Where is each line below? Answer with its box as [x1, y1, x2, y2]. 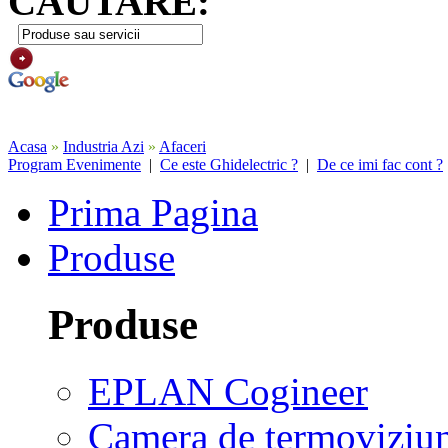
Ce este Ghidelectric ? [160, 155, 298, 173]
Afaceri [159, 137, 206, 155]
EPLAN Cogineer [88, 369, 368, 413]
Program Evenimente [8, 155, 141, 173]
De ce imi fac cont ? [317, 155, 443, 173]
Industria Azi [63, 137, 144, 155]
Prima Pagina [48, 190, 258, 234]
